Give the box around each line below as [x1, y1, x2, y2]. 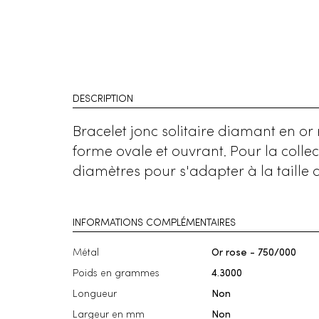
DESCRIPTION [73, 94, 133, 104]
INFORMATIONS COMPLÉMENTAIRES [73, 218, 236, 228]
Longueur [73, 289, 117, 299]
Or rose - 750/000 [211, 248, 296, 258]
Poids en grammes [73, 268, 159, 278]
